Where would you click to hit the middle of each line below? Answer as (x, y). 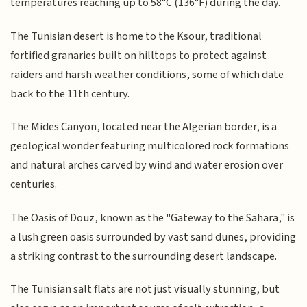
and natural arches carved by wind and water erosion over (147, 165)
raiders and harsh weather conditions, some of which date (147, 74)
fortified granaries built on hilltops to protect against (139, 55)
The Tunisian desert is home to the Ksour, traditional (136, 36)
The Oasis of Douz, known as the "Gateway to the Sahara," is (153, 218)
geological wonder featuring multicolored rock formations (150, 146)
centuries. (34, 185)
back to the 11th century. (70, 94)
